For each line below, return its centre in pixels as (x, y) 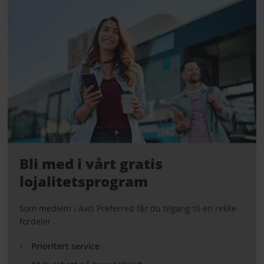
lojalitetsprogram (83, 181)
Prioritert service (65, 246)
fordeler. (36, 222)
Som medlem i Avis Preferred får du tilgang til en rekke (128, 209)
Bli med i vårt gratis (91, 164)
